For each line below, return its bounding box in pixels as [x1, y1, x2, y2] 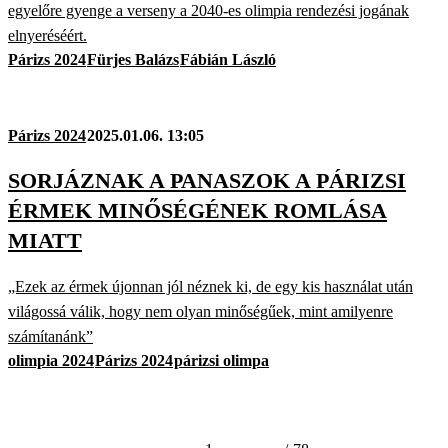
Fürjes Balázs [87, 50, 179, 68]
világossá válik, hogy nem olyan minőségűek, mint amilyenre [8, 303, 393, 321]
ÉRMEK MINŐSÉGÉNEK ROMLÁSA [8, 197, 387, 223]
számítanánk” [8, 328, 93, 346]
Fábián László [180, 50, 276, 68]
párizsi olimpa [174, 352, 269, 370]
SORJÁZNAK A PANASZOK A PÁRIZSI [8, 167, 406, 193]
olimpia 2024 [8, 352, 94, 370]
